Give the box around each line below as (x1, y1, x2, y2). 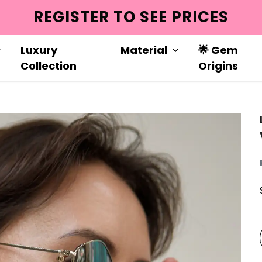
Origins (198, 58, 239, 73)
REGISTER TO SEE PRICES (33, 6, 229, 27)
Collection (20, 58, 77, 73)
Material (120, 43, 168, 57)
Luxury (20, 43, 57, 57)
